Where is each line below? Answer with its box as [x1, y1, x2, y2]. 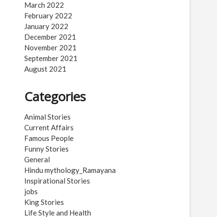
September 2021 [24, 54, 77, 62]
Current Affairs [24, 123, 74, 132]
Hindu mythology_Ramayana [24, 166, 116, 174]
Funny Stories [24, 144, 69, 153]
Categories [24, 88, 86, 105]
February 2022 [24, 11, 72, 20]
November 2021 [24, 43, 77, 52]
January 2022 [24, 22, 68, 31]
